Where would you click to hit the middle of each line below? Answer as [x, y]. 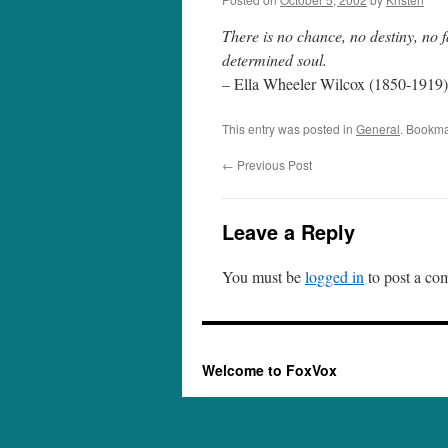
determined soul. [274, 59]
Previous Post [273, 164]
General [378, 128]
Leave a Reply [288, 231]
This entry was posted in [289, 128]
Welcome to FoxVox [269, 370]
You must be [263, 276]
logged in [334, 276]
